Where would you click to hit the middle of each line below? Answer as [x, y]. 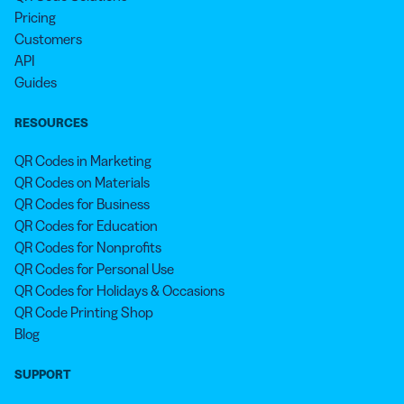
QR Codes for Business [82, 203]
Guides [36, 82]
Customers [48, 38]
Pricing [35, 17]
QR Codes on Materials [82, 182]
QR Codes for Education [86, 225]
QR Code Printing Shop [84, 312]
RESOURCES [51, 122]
